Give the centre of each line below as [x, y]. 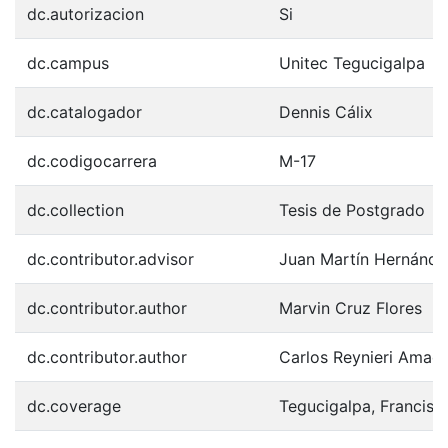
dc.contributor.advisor [110, 259]
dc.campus [68, 63]
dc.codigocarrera [92, 161]
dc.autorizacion [85, 14]
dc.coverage [74, 406]
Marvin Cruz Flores [350, 308]
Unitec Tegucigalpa [352, 63]
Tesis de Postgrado [352, 210]
